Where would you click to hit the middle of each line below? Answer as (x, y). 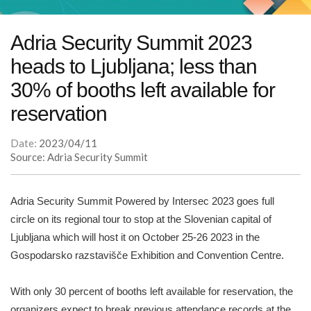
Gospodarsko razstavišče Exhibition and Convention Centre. (147, 255)
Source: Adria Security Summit (79, 157)
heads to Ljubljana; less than (134, 67)
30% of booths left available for (143, 90)
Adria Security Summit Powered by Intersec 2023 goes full (142, 201)
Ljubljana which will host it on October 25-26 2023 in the (135, 237)
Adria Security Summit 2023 (131, 43)
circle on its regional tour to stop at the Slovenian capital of (141, 219)
